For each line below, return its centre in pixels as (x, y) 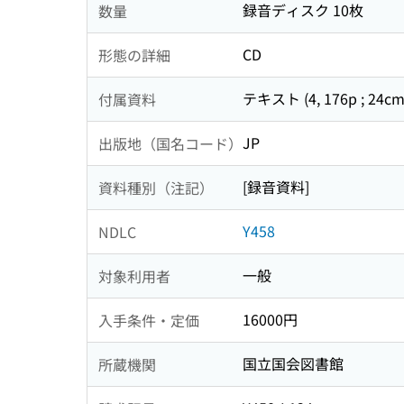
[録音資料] (276, 187)
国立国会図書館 (293, 364)
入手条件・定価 (149, 320)
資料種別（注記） (156, 187)
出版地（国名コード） (170, 143)
